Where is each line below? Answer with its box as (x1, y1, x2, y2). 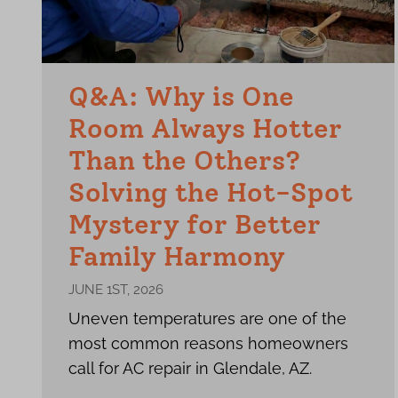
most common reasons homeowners (68, 334, 348, 353)
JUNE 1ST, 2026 (68, 282, 163, 298)
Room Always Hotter (68, 112, 342, 145)
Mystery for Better (68, 208, 321, 241)
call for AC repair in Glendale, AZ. (68, 359, 312, 378)
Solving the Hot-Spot (68, 176, 353, 209)
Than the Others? (68, 144, 300, 177)
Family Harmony (68, 240, 285, 273)
